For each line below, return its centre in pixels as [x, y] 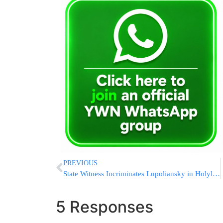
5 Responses [105, 207]
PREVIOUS [80, 163]
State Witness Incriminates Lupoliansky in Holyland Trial [216, 173]
